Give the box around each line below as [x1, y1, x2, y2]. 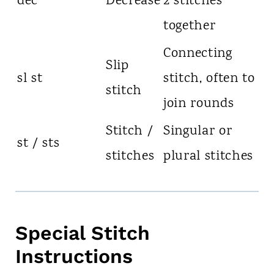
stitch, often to [163, 69, 255, 89]
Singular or [163, 122, 232, 142]
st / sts [17, 134, 60, 154]
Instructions [15, 245, 133, 268]
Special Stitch [15, 221, 150, 245]
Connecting [163, 44, 232, 64]
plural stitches [163, 147, 253, 167]
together [163, 17, 216, 37]
